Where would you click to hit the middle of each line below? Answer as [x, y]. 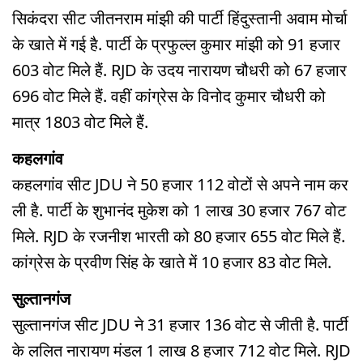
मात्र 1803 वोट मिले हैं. [80, 122]
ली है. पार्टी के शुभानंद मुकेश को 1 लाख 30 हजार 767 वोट [179, 211]
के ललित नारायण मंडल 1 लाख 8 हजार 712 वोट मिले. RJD [181, 350]
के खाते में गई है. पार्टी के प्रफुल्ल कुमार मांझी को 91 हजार [176, 45]
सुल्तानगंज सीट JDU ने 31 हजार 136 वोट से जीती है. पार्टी [180, 324]
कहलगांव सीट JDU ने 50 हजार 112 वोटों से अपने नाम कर [180, 185]
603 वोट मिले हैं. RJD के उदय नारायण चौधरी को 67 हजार [179, 70]
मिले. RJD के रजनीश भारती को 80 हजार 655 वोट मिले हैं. [179, 237]
